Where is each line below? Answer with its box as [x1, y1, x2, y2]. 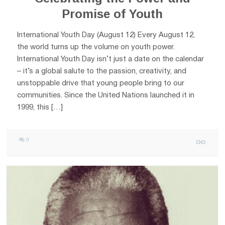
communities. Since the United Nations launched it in [17, 91, 195, 99]
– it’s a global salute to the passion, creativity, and [17, 67, 187, 75]
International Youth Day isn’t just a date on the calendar [17, 55, 204, 63]
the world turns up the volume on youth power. [17, 43, 175, 51]
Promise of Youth [62, 7, 163, 21]
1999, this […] [17, 103, 63, 111]
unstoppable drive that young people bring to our [17, 79, 185, 87]
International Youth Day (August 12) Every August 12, [17, 31, 195, 39]
